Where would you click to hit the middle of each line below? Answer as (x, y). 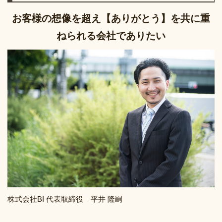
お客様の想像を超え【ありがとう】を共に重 (111, 18)
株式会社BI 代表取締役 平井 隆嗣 (65, 199)
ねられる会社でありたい (111, 35)
